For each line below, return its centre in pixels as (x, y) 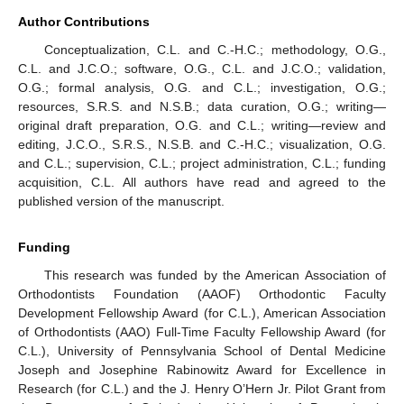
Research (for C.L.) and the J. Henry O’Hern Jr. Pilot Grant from (202, 389)
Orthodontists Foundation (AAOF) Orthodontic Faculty (202, 294)
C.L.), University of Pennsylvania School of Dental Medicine (202, 351)
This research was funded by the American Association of (215, 275)
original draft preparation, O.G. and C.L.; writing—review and (202, 126)
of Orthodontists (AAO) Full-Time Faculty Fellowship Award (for (202, 332)
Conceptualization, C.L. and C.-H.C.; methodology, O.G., (215, 50)
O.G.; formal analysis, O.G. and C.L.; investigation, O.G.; (202, 88)
